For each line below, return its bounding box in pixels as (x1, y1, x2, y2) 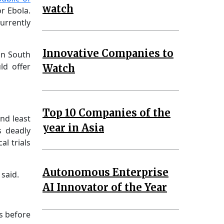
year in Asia (42, 121, 104, 134)
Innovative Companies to (42, 46, 173, 59)
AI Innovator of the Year (42, 180, 167, 193)
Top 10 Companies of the (42, 106, 170, 119)
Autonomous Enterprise (42, 165, 168, 178)
